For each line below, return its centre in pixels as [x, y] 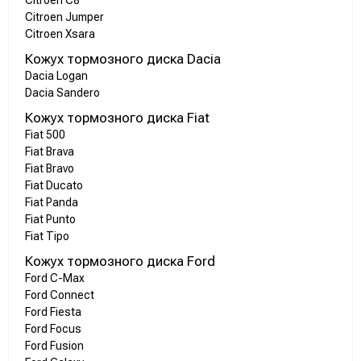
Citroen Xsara [60, 34]
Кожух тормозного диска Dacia [123, 59]
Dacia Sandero [62, 93]
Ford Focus [53, 329]
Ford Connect [60, 295]
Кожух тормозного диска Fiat [117, 118]
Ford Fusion [54, 346]
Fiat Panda [52, 203]
